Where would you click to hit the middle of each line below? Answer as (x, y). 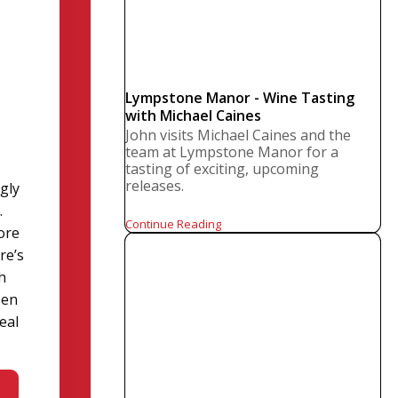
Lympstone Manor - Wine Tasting (240, 98)
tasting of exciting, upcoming (223, 169)
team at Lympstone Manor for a (232, 152)
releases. (155, 186)
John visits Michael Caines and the (239, 135)
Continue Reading (174, 224)
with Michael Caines (194, 115)
